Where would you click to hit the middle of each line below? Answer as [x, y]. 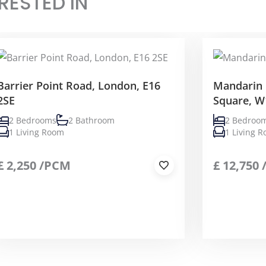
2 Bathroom [92, 120]
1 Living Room [37, 132]
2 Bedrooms [33, 120]
